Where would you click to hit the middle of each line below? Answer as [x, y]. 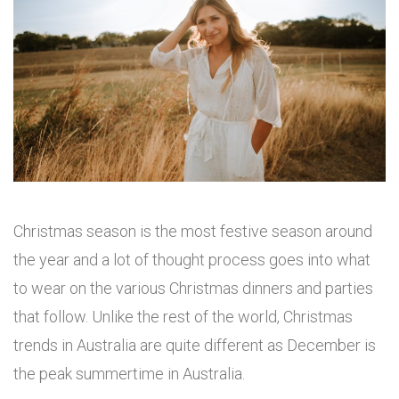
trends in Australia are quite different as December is [195, 346]
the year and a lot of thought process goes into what [192, 260]
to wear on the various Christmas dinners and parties [193, 289]
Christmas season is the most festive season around [193, 232]
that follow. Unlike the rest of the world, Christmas [183, 317]
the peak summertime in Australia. [129, 374]
